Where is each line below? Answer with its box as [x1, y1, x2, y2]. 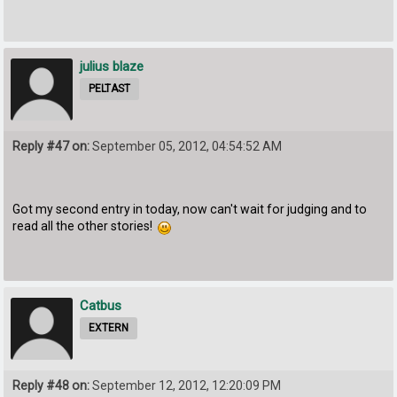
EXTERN [89, 321, 129, 334]
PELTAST [89, 82, 131, 96]
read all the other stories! [12, 218, 159, 233]
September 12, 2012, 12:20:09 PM [90, 378, 282, 393]
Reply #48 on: [12, 378, 90, 393]
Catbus [80, 297, 122, 314]
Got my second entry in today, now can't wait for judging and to [12, 201, 368, 216]
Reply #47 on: [12, 139, 90, 154]
